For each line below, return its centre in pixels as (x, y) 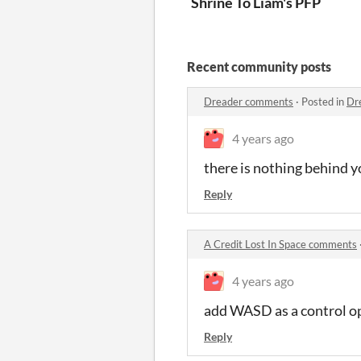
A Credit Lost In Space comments (280, 244)
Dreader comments (249, 101)
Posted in (324, 101)
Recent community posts (259, 66)
